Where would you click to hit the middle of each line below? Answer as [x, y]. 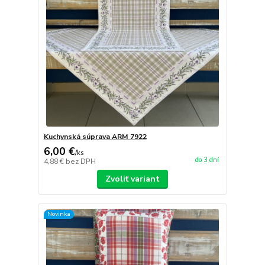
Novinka [59, 214]
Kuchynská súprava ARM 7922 [95, 136]
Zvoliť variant [132, 179]
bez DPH [80, 161]
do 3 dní [207, 160]
